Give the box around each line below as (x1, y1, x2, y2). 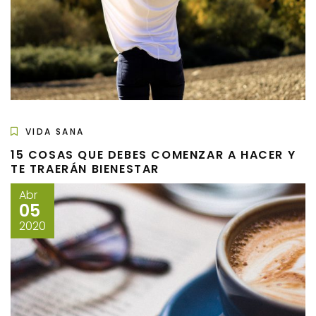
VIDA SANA (25, 125, 85, 138)
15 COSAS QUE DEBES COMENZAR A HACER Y (11, 146, 296, 163)
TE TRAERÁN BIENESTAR (11, 160, 160, 177)
